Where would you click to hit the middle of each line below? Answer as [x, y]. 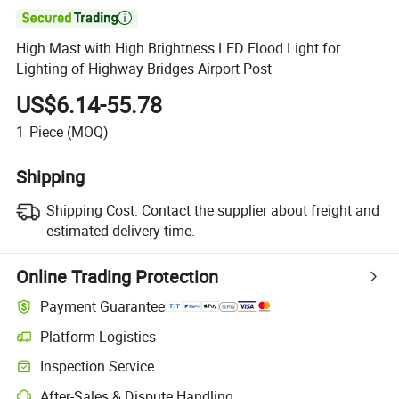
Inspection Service [98, 366]
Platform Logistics [98, 336]
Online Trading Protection [118, 276]
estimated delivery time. [120, 230]
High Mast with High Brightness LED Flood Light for [179, 49]
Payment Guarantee [103, 307]
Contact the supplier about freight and [260, 210]
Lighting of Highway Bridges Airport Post [144, 69]
